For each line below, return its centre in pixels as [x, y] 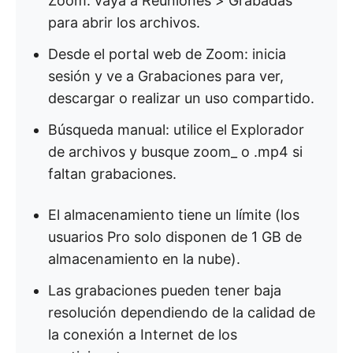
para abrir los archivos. [124, 22]
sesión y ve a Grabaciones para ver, [166, 76]
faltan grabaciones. [112, 174]
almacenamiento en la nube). [144, 259]
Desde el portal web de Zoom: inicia [167, 54]
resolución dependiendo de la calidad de [182, 312]
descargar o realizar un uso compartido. [181, 98]
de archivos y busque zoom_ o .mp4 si [175, 152]
